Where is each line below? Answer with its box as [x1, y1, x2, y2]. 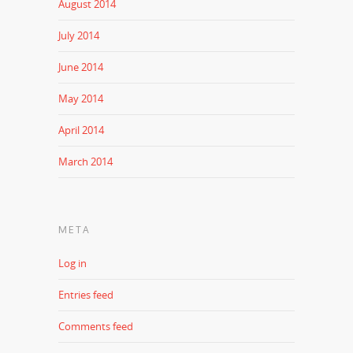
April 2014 [58, 122, 104, 137]
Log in [58, 255, 87, 270]
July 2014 [58, 28, 99, 43]
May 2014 [58, 91, 103, 106]
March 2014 [58, 154, 113, 169]
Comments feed [58, 318, 133, 333]
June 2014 [58, 59, 103, 74]
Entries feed [58, 287, 113, 302]
